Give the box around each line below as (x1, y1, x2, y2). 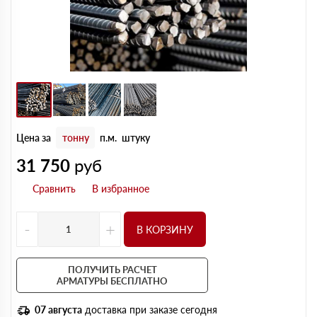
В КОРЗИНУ (137, 223, 193, 236)
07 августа (35, 304, 82, 316)
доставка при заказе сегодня (82, 304, 217, 316)
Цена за (16, 132, 51, 144)
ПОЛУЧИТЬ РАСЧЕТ (67, 264, 157, 275)
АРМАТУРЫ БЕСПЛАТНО (57, 275, 168, 287)
